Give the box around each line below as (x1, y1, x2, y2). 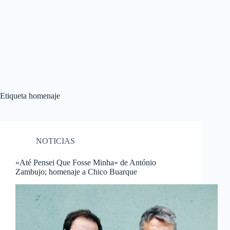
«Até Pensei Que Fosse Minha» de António (15, 158, 156, 167)
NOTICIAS (36, 137, 75, 145)
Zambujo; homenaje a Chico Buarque (15, 167, 137, 176)
